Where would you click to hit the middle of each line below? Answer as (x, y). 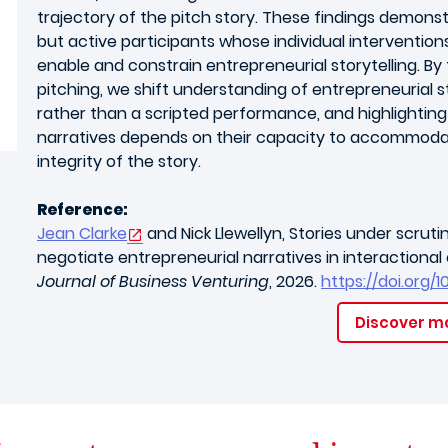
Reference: (82, 209)
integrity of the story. (119, 161)
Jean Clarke (82, 233)
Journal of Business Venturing (153, 281)
